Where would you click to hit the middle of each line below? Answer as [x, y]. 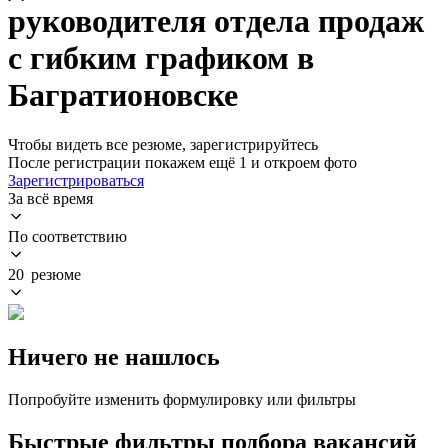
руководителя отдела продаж [216, 21]
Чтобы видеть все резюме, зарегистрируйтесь [163, 144]
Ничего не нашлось [114, 356]
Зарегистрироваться [76, 180]
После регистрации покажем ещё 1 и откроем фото [182, 162]
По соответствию [67, 236]
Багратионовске [123, 95]
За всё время [50, 198]
